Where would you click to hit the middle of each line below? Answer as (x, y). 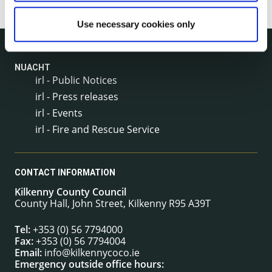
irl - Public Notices (76, 80)
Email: (28, 253)
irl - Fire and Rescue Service (97, 129)
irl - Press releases (77, 96)
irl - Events (59, 113)
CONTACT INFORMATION (65, 173)
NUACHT (32, 68)
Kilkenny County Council (70, 192)
